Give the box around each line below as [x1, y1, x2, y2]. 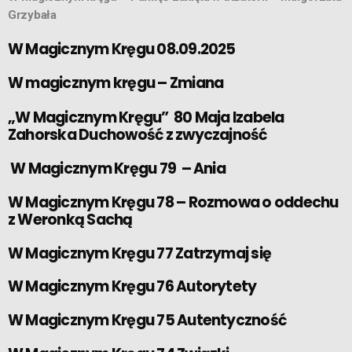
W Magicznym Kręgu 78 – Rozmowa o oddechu [8, 191, 339, 213]
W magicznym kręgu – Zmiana [8, 71, 224, 93]
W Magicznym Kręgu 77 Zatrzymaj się [8, 242, 272, 264]
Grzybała [8, 8, 57, 23]
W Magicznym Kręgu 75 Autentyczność [8, 310, 287, 332]
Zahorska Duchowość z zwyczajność [8, 123, 267, 145]
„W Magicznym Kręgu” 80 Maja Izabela [8, 106, 284, 128]
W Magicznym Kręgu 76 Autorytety [8, 276, 257, 298]
